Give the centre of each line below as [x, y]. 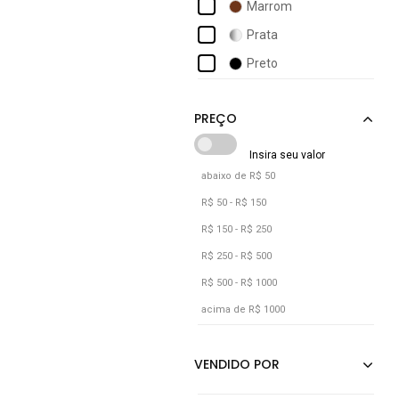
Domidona [256, 49]
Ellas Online [259, 106]
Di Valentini [258, 20]
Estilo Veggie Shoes [282, 134]
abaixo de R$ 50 [238, 176]
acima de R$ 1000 [243, 309]
